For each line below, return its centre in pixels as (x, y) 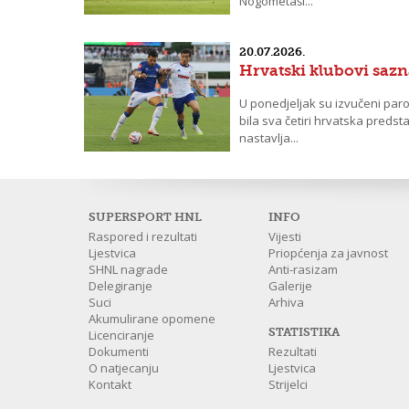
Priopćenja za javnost (329, 253)
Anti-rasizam (304, 269)
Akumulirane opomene (152, 319)
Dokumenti (119, 351)
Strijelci (288, 384)
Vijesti (285, 236)
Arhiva (287, 302)
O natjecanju (124, 368)
